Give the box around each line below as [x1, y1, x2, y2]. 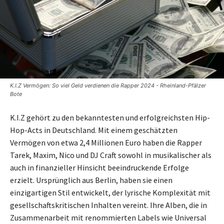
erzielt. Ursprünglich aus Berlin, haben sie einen [10, 175, 172, 185]
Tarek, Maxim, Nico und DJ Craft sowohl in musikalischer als [10, 150, 211, 160]
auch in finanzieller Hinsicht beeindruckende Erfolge [10, 162, 189, 173]
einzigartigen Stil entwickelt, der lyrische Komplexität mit [10, 187, 210, 198]
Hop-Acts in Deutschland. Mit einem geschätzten [10, 125, 177, 135]
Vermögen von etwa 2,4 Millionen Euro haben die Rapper [10, 137, 202, 148]
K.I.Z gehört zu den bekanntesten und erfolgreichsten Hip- [10, 112, 210, 123]
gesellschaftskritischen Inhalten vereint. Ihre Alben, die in [10, 200, 207, 210]
